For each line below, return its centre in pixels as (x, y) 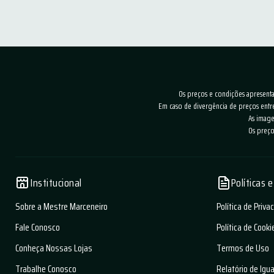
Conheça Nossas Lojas (54, 248)
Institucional (56, 183)
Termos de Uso (243, 248)
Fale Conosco (38, 228)
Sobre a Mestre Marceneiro (61, 207)
